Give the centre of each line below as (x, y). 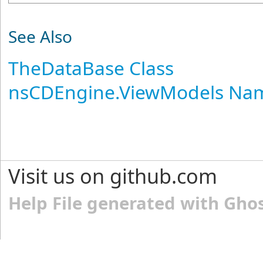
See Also (41, 36)
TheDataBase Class (91, 68)
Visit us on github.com (113, 176)
